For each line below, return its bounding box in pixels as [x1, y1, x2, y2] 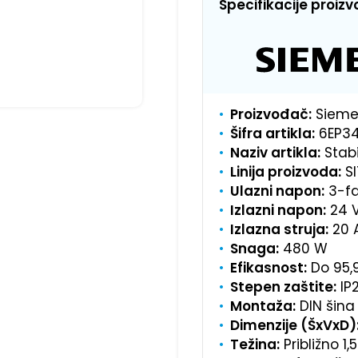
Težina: [229, 334, 280, 354]
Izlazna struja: [229, 219, 328, 239]
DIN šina [295, 296, 355, 316]
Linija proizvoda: [229, 161, 341, 181]
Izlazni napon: [229, 200, 326, 220]
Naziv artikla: [229, 142, 320, 162]
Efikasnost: [229, 257, 307, 277]
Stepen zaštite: [229, 276, 336, 296]
